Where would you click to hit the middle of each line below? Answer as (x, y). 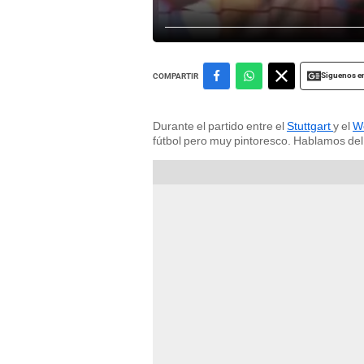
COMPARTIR (175, 76)
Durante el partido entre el (220, 126)
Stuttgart (310, 126)
